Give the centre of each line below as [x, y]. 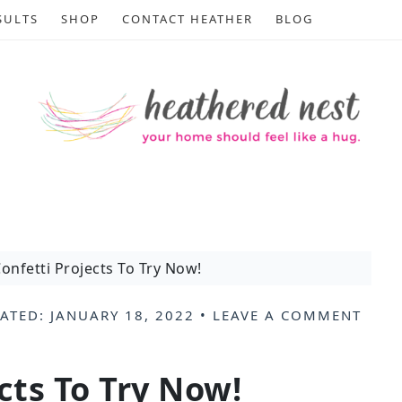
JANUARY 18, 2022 [122, 315]
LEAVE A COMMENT [287, 315]
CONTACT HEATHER [188, 19]
